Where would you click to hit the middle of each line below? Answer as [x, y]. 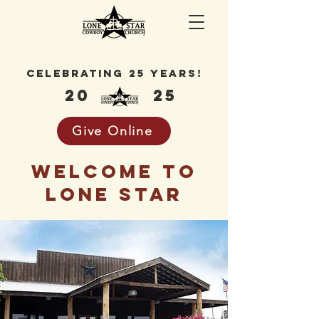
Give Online [113, 131]
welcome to [114, 171]
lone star [114, 194]
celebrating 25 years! [114, 73]
